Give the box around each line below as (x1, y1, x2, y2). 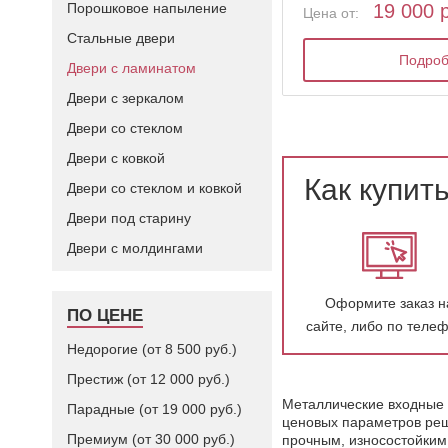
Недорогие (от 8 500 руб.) (67, 341, 237, 357)
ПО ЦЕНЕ (67, 306, 143, 325)
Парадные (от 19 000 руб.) (67, 401, 242, 417)
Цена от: (303, 5, 360, 21)
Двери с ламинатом (67, 60, 196, 76)
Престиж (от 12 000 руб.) (67, 371, 230, 387)
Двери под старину (67, 210, 191, 226)
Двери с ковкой (67, 150, 165, 166)
